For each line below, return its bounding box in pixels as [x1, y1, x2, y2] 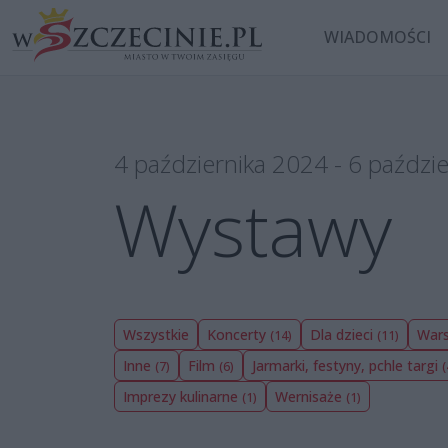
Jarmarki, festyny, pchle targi [252, 355, 442, 375]
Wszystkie [123, 324, 189, 344]
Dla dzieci [310, 324, 377, 344]
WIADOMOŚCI [324, 26, 432, 49]
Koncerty [207, 324, 270, 344]
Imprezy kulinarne [123, 386, 242, 406]
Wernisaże [275, 386, 346, 406]
